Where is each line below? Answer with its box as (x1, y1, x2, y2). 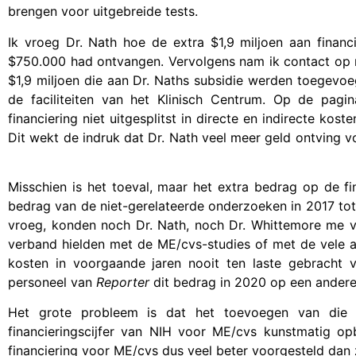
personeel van (8, 274, 96, 291)
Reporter (96, 274, 149, 291)
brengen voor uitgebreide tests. (8, 3, 198, 20)
